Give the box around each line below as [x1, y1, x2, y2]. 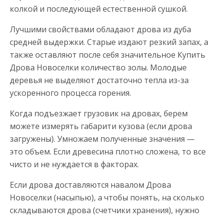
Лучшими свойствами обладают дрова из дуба [10, 23, 191, 35]
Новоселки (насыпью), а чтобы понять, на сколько [10, 192, 204, 203]
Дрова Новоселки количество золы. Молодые [10, 62, 187, 73]
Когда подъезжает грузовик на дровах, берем [10, 108, 188, 119]
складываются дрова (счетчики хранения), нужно [10, 204, 199, 216]
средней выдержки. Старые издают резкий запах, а [10, 36, 208, 47]
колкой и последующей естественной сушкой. [10, 3, 188, 14]
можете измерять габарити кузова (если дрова [10, 120, 192, 131]
